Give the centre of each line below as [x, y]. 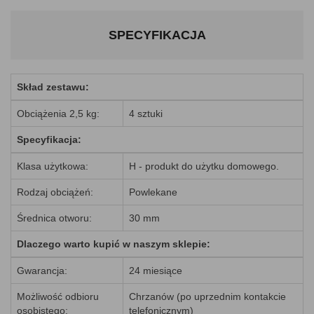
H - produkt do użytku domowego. [204, 166]
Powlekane [153, 192]
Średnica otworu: [54, 218]
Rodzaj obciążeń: [55, 192]
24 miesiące [156, 271]
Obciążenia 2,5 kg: [58, 114]
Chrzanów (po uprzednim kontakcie [207, 296]
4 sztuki [146, 114]
